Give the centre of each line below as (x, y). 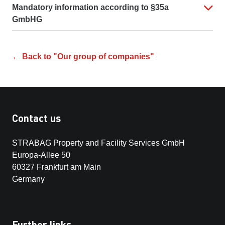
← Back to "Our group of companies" (83, 57)
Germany (28, 179)
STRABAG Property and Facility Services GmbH (98, 143)
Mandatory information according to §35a (90, 7)
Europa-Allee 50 (41, 155)
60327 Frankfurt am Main (57, 167)
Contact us (36, 118)
